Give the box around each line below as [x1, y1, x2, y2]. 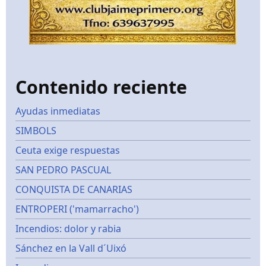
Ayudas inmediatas [15, 104, 100, 118]
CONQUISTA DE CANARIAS [15, 183, 132, 197]
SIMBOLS [15, 124, 56, 138]
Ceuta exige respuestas [15, 144, 120, 157]
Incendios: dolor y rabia [15, 222, 121, 236]
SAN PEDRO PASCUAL [15, 163, 111, 177]
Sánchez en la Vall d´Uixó [15, 242, 126, 255]
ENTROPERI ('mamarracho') [15, 202, 139, 216]
